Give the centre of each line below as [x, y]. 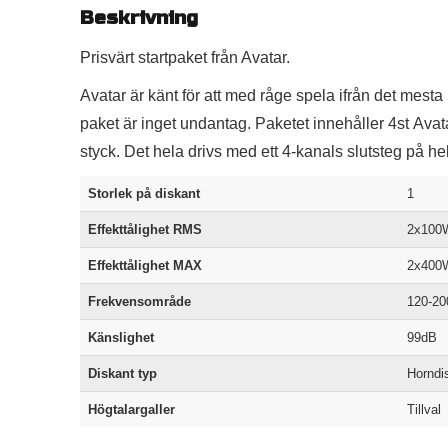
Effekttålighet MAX [145, 266]
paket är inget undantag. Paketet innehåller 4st [244, 124]
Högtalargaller [131, 410]
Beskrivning [139, 18]
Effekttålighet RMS [145, 230]
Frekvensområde [139, 302]
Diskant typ [122, 374]
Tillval [424, 410]
